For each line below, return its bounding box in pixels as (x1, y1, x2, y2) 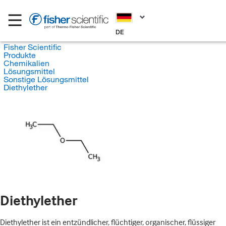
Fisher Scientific (3, 42, 62, 52)
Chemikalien (3, 58, 49, 68)
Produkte (3, 50, 36, 60)
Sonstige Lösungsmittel (3, 74, 89, 84)
